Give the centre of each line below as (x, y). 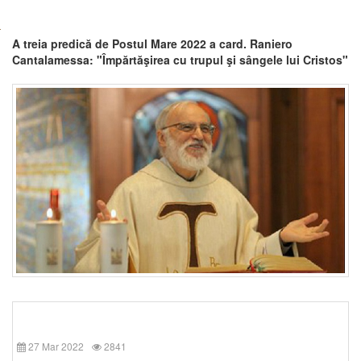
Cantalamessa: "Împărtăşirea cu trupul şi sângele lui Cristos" (180, 60)
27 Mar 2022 (56, 346)
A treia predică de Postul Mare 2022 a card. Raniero (152, 44)
